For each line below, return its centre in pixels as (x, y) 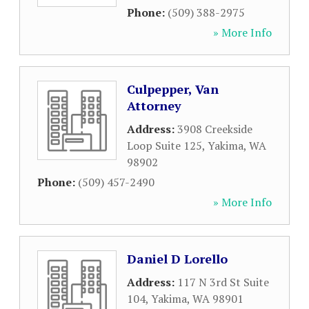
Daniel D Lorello (177, 259)
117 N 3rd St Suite (223, 282)
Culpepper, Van (173, 89)
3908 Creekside (215, 129)
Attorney (154, 106)
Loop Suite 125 (165, 146)
